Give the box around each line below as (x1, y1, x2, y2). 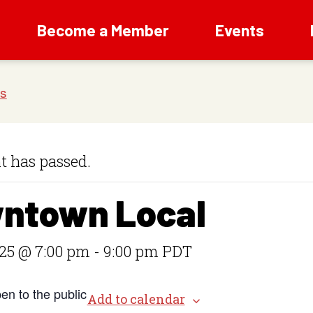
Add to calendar (87, 291, 185, 307)
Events (215, 20, 265, 40)
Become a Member (37, 20, 170, 40)
